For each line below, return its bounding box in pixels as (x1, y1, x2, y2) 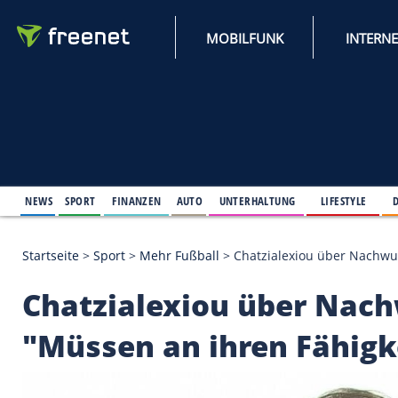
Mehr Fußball (168, 297, 265, 318)
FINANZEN (135, 231, 195, 251)
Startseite (26, 297, 96, 318)
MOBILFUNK (248, 35, 342, 57)
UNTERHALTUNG (264, 231, 356, 251)
